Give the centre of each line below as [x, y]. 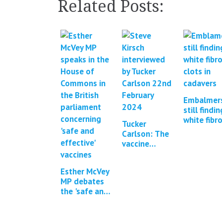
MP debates [82, 181]
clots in [197, 130]
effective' [78, 201]
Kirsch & [138, 173]
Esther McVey [85, 171]
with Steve [141, 164]
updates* [200, 150]
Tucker [134, 124]
